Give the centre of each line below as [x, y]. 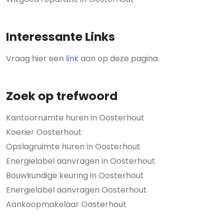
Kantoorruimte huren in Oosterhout [75, 118]
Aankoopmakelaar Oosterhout [66, 205]
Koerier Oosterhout [44, 132]
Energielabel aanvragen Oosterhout [76, 190]
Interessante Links [60, 37]
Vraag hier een [36, 59]
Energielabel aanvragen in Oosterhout [81, 161]
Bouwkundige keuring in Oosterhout [75, 176]
